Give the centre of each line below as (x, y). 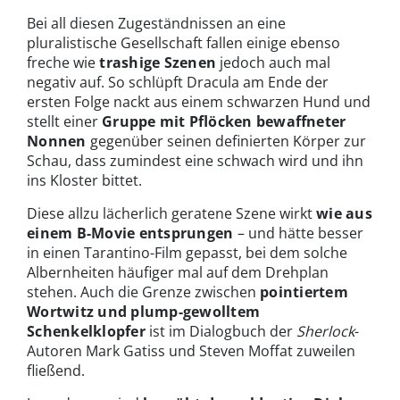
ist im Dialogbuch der (221, 331)
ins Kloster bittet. (84, 180)
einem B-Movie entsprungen (130, 233)
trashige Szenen (156, 62)
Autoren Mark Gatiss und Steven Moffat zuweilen (191, 350)
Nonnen (57, 141)
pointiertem (304, 292)
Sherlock (325, 331)
